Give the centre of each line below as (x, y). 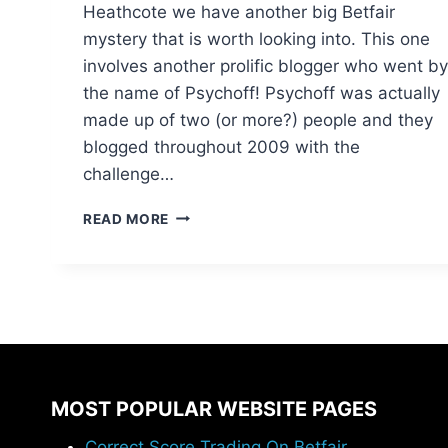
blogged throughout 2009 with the (221, 146)
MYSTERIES (210, 255)
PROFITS (200, 360)
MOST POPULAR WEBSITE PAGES (214, 409)
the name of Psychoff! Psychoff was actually (261, 92)
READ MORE (126, 218)
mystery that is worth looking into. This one (256, 38)
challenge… (128, 173)
